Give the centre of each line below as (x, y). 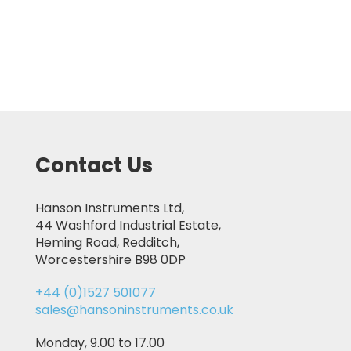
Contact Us (94, 165)
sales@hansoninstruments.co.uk (134, 310)
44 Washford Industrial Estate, (128, 225)
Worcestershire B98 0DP (110, 260)
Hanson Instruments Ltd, (110, 208)
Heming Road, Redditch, (107, 242)
